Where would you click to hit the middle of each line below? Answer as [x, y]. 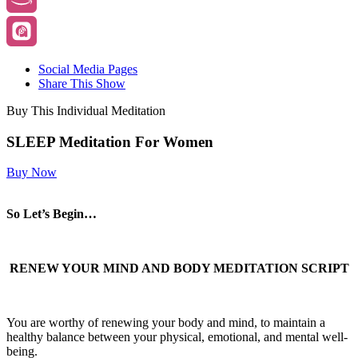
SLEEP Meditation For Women [110, 141]
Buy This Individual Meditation [86, 110]
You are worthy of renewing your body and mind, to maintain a [166, 323]
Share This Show [82, 83]
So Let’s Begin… [52, 214]
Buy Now [32, 173]
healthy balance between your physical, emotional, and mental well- [177, 337]
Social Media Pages [88, 69]
